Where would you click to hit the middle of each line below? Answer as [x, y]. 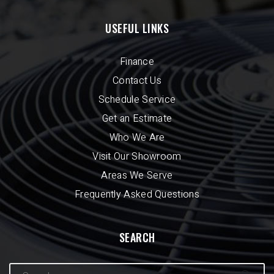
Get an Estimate [137, 119]
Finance [137, 62]
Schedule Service [137, 100]
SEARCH [137, 238]
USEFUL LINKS [137, 28]
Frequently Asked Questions [137, 195]
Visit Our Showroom [137, 157]
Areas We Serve [137, 176]
